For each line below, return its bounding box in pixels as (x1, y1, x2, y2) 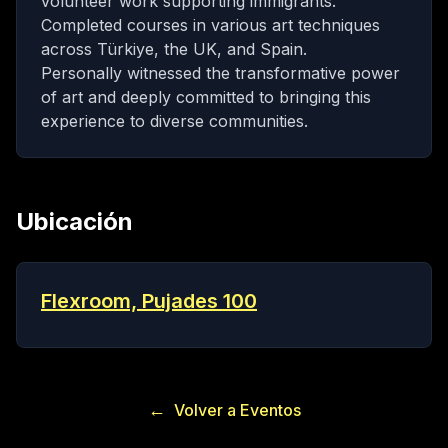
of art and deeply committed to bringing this (41, 87, 371, 108)
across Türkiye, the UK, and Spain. (41, 39, 307, 60)
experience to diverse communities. (41, 111, 308, 132)
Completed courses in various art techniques (41, 15, 380, 36)
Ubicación (16, 207, 133, 237)
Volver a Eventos (169, 400, 301, 421)
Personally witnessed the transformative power (41, 63, 400, 84)
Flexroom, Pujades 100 (41, 289, 257, 314)
